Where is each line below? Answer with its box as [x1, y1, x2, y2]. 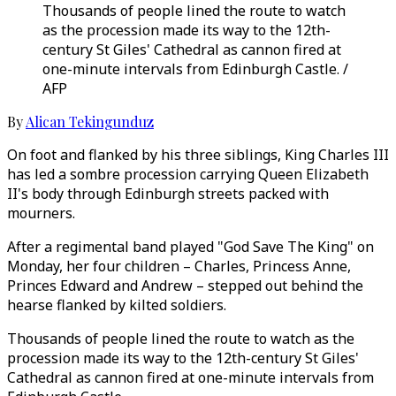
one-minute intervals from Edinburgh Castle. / [42, 59, 348, 79]
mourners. [7, 203, 75, 223]
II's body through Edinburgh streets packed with [7, 184, 329, 203]
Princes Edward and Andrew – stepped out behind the [7, 276, 363, 295]
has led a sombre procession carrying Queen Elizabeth [7, 164, 369, 184]
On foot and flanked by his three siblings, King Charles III [7, 145, 389, 164]
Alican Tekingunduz [26, 112, 154, 131]
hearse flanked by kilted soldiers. [7, 295, 226, 315]
